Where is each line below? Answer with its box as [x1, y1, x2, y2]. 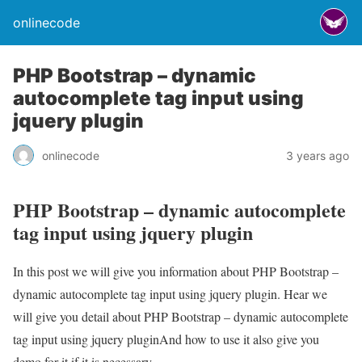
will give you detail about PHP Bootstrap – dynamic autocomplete [13, 307, 348, 325]
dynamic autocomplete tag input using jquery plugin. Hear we [13, 284, 327, 302]
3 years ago [286, 148, 349, 162]
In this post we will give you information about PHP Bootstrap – [13, 262, 339, 280]
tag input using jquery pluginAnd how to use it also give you [13, 330, 319, 347]
